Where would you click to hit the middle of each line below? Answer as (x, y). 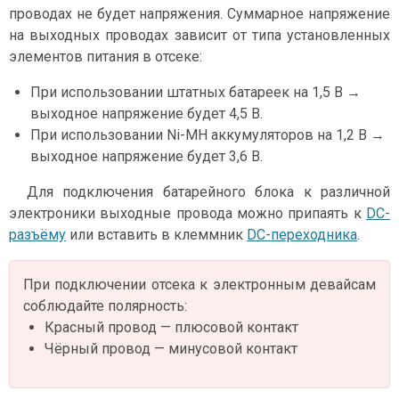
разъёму (37, 235)
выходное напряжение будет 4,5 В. (147, 114)
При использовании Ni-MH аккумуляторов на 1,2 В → (208, 135)
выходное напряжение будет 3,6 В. (147, 157)
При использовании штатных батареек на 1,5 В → (195, 93)
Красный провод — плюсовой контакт (171, 328)
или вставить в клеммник (156, 235)
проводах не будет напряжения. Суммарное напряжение (199, 14)
